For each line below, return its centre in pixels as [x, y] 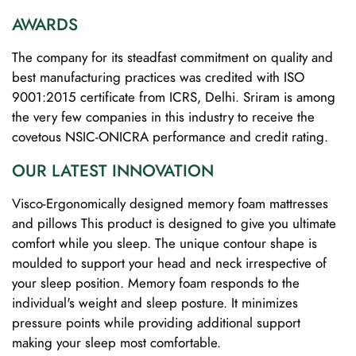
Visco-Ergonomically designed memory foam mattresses [170, 203]
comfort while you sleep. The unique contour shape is [164, 243]
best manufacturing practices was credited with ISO [158, 77]
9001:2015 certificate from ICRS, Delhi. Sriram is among [174, 97]
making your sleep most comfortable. [116, 342]
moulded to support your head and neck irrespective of [169, 263]
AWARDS [45, 24]
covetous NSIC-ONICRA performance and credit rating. [170, 136]
